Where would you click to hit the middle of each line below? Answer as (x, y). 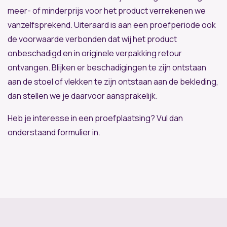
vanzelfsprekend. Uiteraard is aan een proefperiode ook (112, 25)
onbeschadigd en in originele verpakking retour (95, 53)
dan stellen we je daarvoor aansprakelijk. (83, 96)
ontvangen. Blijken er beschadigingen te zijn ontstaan (107, 67)
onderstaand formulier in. (54, 132)
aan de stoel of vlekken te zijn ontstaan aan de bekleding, (113, 81)
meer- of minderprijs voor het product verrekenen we (107, 10)
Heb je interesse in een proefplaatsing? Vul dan (95, 118)
